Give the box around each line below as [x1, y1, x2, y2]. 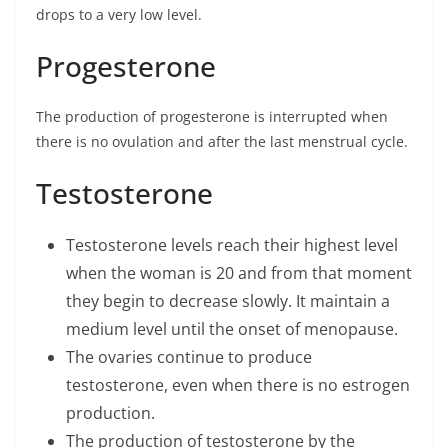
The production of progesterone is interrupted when [36, 107, 388, 127]
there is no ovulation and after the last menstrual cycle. [36, 132, 408, 152]
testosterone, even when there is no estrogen [66, 374, 410, 397]
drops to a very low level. [36, 5, 202, 25]
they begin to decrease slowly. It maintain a [66, 290, 390, 313]
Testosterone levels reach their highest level [66, 234, 398, 257]
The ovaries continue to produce [66, 346, 312, 369]
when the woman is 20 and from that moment [66, 262, 412, 285]
